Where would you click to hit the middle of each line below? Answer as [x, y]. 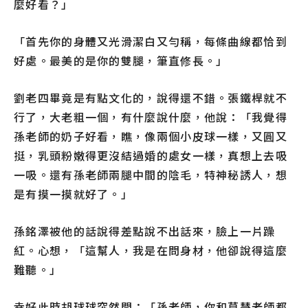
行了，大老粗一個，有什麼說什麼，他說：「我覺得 [151, 117]
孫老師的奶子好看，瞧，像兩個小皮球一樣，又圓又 [151, 136]
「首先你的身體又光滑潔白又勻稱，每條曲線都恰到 [151, 42]
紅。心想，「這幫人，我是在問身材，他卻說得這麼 [151, 251]
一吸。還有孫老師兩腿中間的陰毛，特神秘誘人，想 [151, 175]
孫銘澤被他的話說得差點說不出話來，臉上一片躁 [145, 231]
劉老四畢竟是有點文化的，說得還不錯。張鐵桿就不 [151, 98]
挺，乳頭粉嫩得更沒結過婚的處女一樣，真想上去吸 [151, 156]
